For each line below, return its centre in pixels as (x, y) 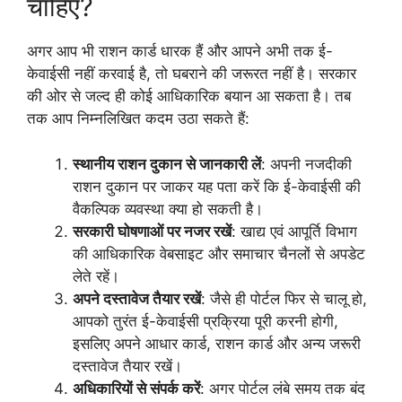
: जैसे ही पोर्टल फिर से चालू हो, (284, 298)
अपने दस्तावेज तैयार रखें (137, 298)
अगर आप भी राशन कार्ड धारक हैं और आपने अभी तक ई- (180, 52)
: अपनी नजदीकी (306, 164)
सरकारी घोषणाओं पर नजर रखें (152, 231)
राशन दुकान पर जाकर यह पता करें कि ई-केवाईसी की (217, 186)
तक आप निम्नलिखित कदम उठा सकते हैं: (138, 119)
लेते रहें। (96, 276)
